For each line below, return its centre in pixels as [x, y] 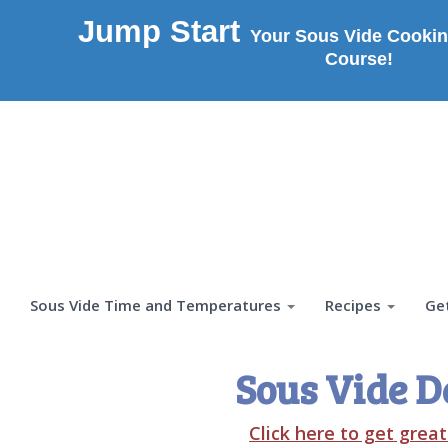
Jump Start [158, 31]
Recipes [353, 305]
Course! [358, 59]
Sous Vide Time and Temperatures [155, 305]
